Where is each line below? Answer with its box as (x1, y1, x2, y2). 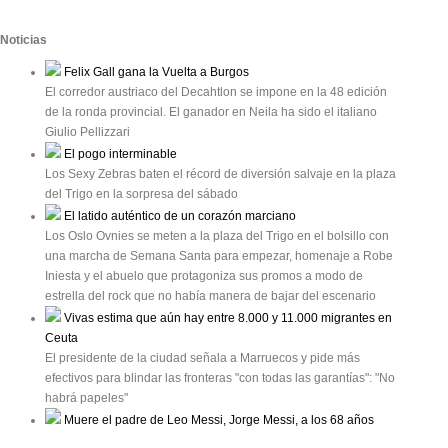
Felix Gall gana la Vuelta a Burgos (61, 64, 249, 79)
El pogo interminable (61, 146, 177, 161)
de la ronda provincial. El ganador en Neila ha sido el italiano (45, 104, 377, 119)
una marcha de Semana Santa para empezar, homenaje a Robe (45, 248, 393, 263)
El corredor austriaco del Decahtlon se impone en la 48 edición (45, 84, 387, 99)
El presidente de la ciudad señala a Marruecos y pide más (45, 350, 360, 365)
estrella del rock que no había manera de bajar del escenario (45, 288, 376, 303)
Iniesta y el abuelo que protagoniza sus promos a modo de (45, 268, 363, 283)
